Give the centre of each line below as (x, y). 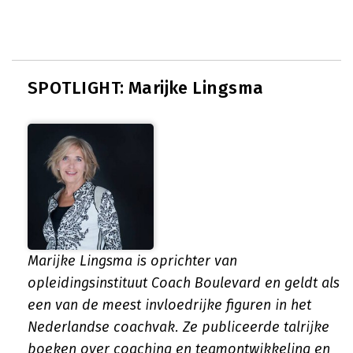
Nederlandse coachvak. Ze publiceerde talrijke (178, 327)
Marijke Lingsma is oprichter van (132, 261)
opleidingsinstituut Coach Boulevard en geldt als (184, 283)
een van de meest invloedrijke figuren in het (169, 305)
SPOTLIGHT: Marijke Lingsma (146, 88)
